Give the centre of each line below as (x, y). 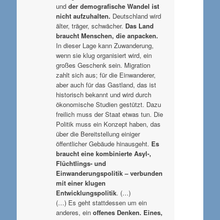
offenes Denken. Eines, (127, 212)
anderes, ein (74, 212)
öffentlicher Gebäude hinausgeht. (103, 143)
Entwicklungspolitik (86, 192)
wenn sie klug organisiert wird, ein (104, 55)
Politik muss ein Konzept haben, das (108, 124)
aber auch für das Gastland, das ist (106, 84)
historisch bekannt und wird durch (103, 94)
